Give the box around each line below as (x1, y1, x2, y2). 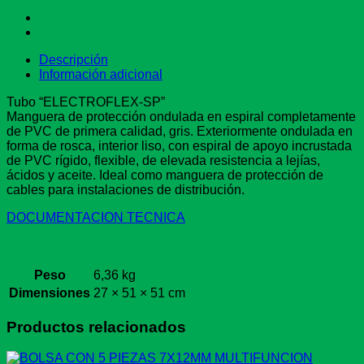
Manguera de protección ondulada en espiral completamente (6, 109, 356, 123)
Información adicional (39, 67, 162, 81)
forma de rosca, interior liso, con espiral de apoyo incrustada (6, 138, 352, 153)
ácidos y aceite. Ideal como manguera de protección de (6, 167, 323, 182)
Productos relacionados (6, 318, 186, 336)
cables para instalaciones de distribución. (6, 182, 245, 197)
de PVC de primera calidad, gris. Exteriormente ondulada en (6, 123, 353, 138)
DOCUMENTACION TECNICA (6, 210, 185, 224)
